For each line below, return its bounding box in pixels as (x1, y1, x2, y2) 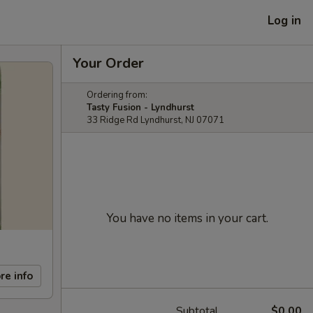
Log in (268, 12, 301, 29)
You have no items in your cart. (106, 210, 268, 226)
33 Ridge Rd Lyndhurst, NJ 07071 (87, 114, 224, 126)
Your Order (73, 54, 144, 73)
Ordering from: (87, 89, 147, 101)
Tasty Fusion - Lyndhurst (87, 101, 194, 114)
